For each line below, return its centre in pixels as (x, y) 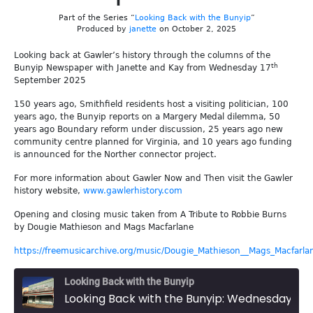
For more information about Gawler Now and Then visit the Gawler (153, 178)
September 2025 (50, 80)
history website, (49, 191)
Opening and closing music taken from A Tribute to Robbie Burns (150, 214)
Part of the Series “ (96, 18)
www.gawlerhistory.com (133, 191)
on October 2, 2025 (196, 29)
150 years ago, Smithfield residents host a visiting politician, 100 (151, 104)
